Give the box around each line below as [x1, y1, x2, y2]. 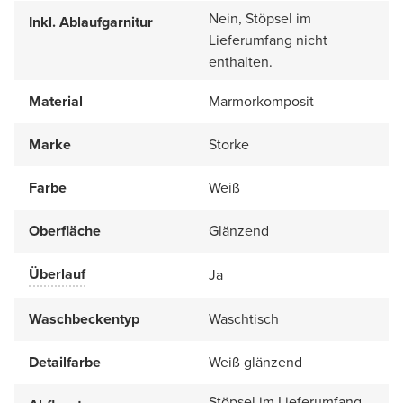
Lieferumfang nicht [209, 29, 327, 50]
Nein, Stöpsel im [209, 7, 311, 29]
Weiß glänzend [209, 351, 302, 372]
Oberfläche [29, 219, 101, 241]
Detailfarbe [29, 351, 101, 372]
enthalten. [209, 50, 273, 72]
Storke [209, 133, 249, 155]
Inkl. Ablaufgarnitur [29, 11, 153, 32]
